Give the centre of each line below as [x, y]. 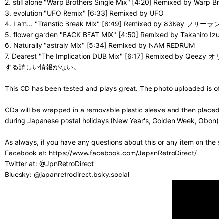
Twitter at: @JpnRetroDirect [49, 164]
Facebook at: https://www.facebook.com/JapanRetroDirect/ [101, 153]
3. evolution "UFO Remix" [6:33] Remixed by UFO [84, 13]
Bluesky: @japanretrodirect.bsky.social [67, 175]
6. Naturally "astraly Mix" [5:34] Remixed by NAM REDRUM [100, 45]
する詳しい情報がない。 [43, 67]
